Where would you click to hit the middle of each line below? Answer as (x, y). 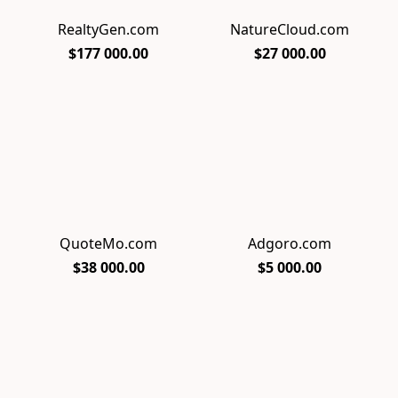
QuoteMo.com (108, 243)
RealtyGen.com (108, 30)
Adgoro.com (290, 243)
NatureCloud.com (290, 30)
